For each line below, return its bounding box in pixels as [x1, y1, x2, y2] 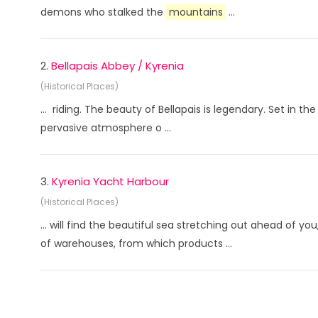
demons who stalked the [40, 5, 166, 19]
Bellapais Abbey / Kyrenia [51, 58, 184, 73]
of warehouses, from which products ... [40, 236, 232, 251]
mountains [169, 5, 223, 19]
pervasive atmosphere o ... [40, 121, 171, 135]
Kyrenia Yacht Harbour [52, 174, 169, 189]
